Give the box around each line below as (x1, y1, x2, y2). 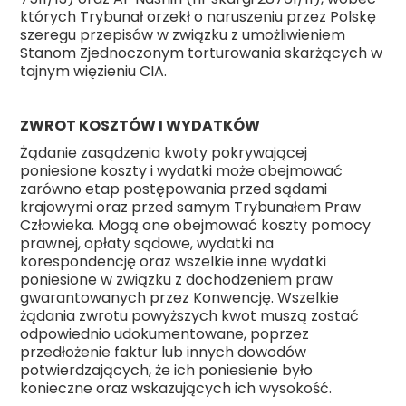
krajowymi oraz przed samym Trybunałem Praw (20, 197, 362, 218)
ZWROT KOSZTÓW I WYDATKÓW (20, 115, 261, 137)
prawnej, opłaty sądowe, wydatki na (20, 233, 275, 255)
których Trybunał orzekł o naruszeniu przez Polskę (20, 6, 377, 28)
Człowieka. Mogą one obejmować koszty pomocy (20, 215, 372, 237)
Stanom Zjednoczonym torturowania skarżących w (20, 43, 383, 64)
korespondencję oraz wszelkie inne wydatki (20, 251, 327, 273)
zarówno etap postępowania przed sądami (20, 179, 328, 200)
